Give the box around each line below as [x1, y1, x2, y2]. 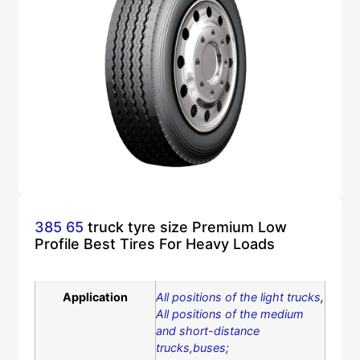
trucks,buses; [155, 341, 229, 355]
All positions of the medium [155, 307, 304, 321]
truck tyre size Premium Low [83, 219, 287, 236]
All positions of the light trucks [155, 290, 321, 305]
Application [62, 290, 128, 305]
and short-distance [155, 324, 260, 338]
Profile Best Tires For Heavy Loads [34, 235, 275, 253]
